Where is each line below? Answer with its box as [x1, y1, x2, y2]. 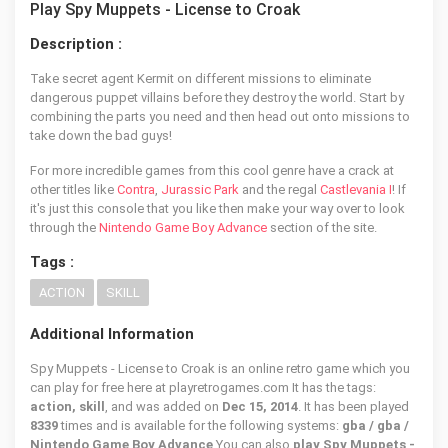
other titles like [30, 182, 117, 197]
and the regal [239, 182, 320, 197]
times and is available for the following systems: [61, 418, 342, 433]
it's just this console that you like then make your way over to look [30, 201, 405, 216]
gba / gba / [342, 418, 409, 433]
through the [30, 220, 99, 235]
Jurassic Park [161, 182, 239, 197]
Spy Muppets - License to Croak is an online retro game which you [30, 361, 410, 376]
